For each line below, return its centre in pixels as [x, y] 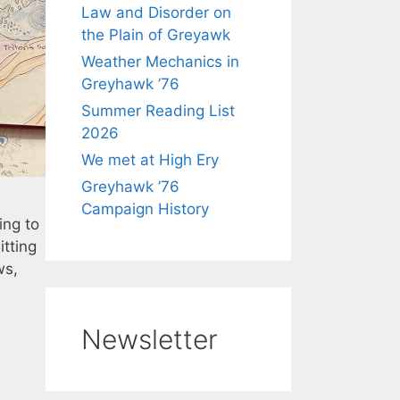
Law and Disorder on [156, 12]
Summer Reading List [158, 111]
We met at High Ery [150, 160]
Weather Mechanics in [160, 62]
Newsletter [150, 339]
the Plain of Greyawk [156, 35]
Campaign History [145, 209]
